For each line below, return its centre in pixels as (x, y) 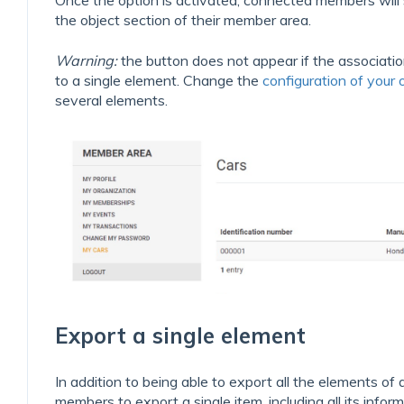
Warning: (87, 60)
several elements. (112, 100)
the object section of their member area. (184, 20)
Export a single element (181, 335)
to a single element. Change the (159, 80)
